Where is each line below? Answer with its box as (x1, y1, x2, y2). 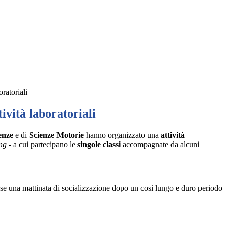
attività (161, 131, 185, 140)
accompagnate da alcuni (121, 140, 199, 149)
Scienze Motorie (29, 131, 84, 140)
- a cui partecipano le (7, 140, 77, 149)
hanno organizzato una (84, 131, 161, 140)
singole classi (77, 140, 121, 149)
